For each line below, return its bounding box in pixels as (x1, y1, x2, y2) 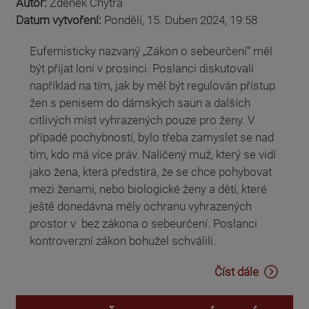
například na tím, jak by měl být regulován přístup (30, 79, 275, 93)
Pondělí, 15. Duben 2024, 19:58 (104, 13, 257, 28)
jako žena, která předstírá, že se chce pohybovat (30, 165, 272, 179)
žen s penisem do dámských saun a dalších (30, 96, 250, 110)
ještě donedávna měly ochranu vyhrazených (30, 199, 252, 214)
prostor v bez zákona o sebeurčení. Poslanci (30, 217, 257, 231)
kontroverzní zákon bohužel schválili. (30, 234, 216, 248)
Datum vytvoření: (16, 13, 104, 28)
